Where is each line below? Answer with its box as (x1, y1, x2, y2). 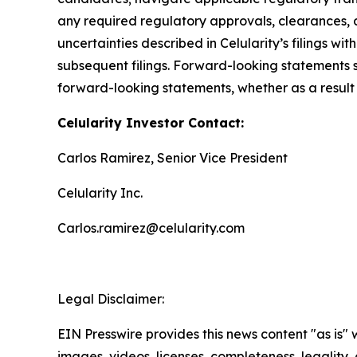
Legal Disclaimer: (57, 290, 164, 307)
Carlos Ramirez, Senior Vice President (57, 149, 288, 166)
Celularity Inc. (57, 184, 143, 201)
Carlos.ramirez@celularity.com (57, 219, 245, 236)
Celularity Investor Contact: (57, 114, 244, 131)
